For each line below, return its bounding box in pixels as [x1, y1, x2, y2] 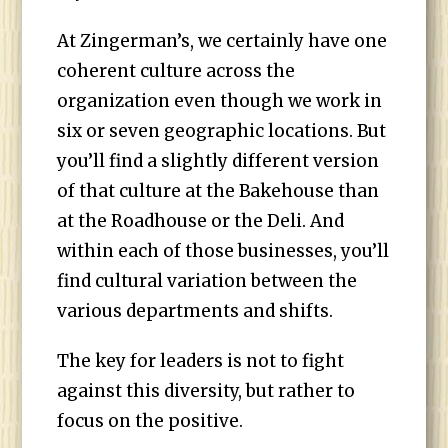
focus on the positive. [57, 410, 244, 432]
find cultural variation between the [57, 270, 358, 292]
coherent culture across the [57, 60, 296, 82]
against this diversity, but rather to [57, 380, 356, 402]
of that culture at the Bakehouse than [57, 180, 380, 202]
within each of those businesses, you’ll [57, 240, 390, 262]
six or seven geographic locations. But [57, 120, 387, 142]
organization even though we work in [57, 90, 383, 112]
